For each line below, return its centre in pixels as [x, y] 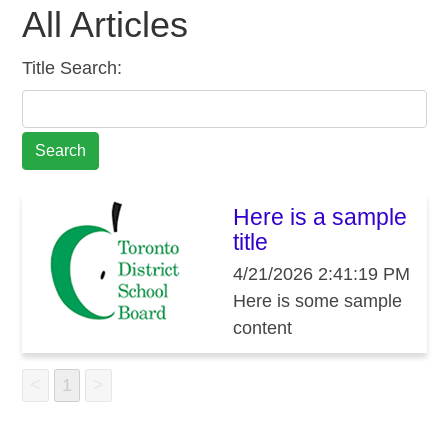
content [262, 328]
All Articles [104, 25]
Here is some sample [317, 301]
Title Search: [71, 67]
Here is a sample [319, 216]
